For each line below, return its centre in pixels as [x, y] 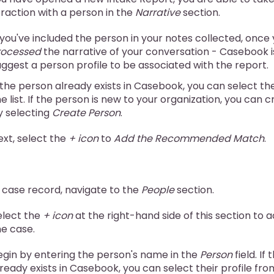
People [158, 190]
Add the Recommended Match [189, 138]
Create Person [86, 113]
